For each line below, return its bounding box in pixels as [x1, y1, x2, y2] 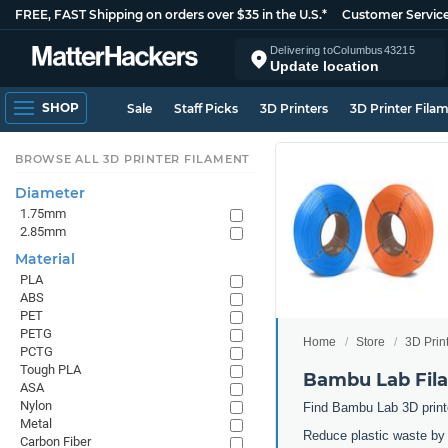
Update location [270, 57, 379, 74]
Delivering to [270, 43, 333, 56]
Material [15, 250, 75, 268]
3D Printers [260, 101, 328, 116]
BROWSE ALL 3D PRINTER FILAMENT [15, 152, 251, 166]
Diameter [15, 184, 85, 202]
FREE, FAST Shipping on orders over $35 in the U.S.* [15, 7, 327, 22]
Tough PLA [20, 362, 81, 377]
